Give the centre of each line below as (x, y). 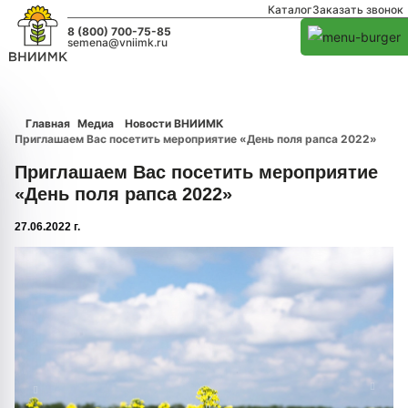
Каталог (290, 10)
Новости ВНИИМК (174, 123)
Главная (48, 123)
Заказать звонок (358, 10)
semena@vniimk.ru (118, 42)
